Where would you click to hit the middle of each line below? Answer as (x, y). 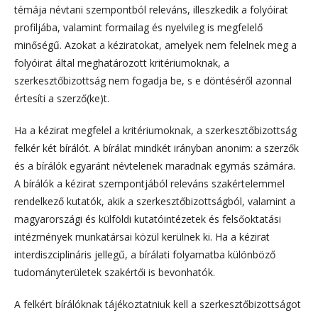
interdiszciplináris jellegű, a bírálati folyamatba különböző (145, 254)
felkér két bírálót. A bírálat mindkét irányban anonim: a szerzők (157, 148)
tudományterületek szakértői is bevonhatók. (115, 272)
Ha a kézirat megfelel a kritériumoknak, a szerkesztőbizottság (155, 130)
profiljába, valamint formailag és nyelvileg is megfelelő (138, 27)
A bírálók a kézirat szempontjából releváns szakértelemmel (149, 183)
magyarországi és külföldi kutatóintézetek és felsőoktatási (148, 219)
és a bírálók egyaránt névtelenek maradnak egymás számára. (155, 165)
